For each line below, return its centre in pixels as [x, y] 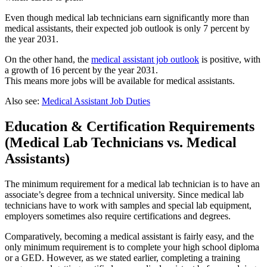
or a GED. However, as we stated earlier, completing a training [122, 257]
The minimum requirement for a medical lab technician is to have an [132, 184]
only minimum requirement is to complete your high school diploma [132, 247]
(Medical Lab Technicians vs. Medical [121, 142]
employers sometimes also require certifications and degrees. [118, 216]
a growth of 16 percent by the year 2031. [81, 70]
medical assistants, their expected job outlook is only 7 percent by [127, 28]
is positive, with [230, 59]
